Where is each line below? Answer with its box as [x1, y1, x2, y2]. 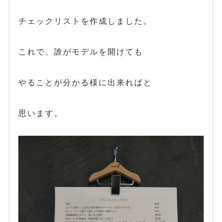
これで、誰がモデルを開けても [18, 46, 143, 56]
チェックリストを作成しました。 [18, 15, 152, 26]
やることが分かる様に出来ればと [18, 77, 152, 87]
